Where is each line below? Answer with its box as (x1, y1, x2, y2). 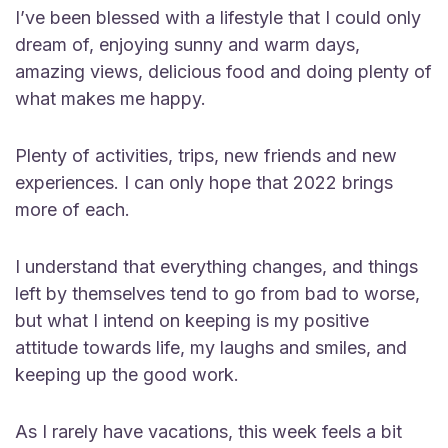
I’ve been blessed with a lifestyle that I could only (15, 7, 421, 28)
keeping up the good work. (15, 364, 239, 385)
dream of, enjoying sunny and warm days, (15, 34, 360, 55)
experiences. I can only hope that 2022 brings (15, 172, 393, 193)
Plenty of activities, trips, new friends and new (15, 145, 397, 166)
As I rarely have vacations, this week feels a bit (15, 421, 402, 442)
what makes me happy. (15, 88, 206, 109)
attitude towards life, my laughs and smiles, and (15, 337, 407, 358)
